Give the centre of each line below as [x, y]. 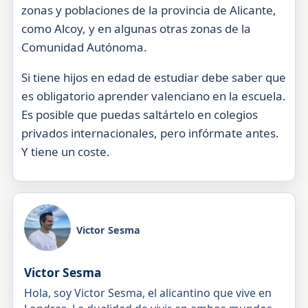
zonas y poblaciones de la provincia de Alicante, [148, 10]
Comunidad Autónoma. [84, 47]
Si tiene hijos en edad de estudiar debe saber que [153, 77]
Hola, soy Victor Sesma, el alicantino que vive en [147, 293]
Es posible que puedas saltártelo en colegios [139, 114]
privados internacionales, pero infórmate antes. [150, 133]
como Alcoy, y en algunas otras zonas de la [136, 29]
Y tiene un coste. [65, 151]
